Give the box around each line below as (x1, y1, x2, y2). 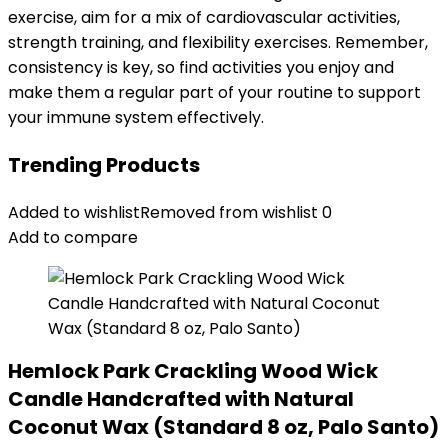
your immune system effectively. (8, 106, 264, 129)
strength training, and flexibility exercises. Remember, (8, 31, 428, 54)
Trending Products (8, 151, 200, 179)
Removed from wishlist (140, 201, 318, 224)
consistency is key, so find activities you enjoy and (8, 56, 394, 79)
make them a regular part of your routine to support (8, 81, 421, 104)
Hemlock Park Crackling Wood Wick (8, 357, 378, 385)
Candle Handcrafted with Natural (8, 385, 354, 413)
